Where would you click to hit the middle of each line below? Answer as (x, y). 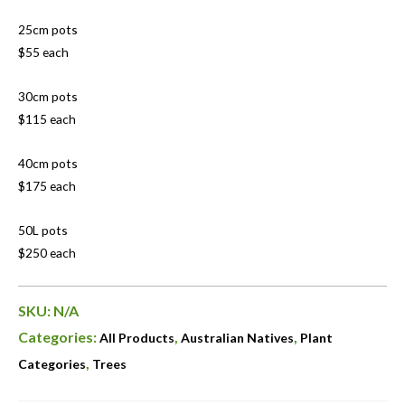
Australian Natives (237, 337)
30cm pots (48, 96)
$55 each (43, 52)
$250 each (47, 252)
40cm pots (48, 163)
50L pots (43, 230)
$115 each (47, 118)
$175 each (47, 185)
